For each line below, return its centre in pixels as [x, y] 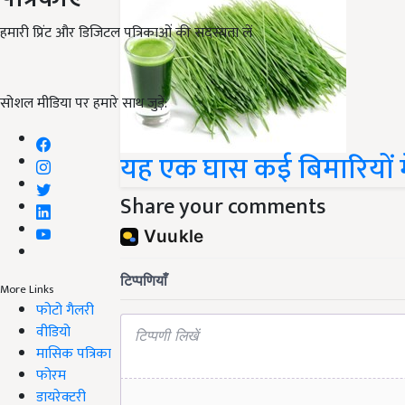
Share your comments [223, 207]
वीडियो [53, 332]
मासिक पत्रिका [74, 353]
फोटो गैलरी [65, 310]
